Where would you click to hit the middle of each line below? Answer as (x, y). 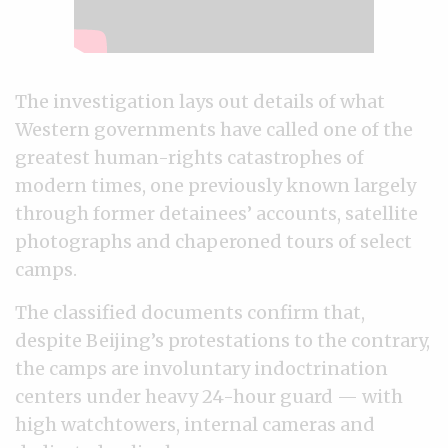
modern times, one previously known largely (215, 185)
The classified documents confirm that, (190, 312)
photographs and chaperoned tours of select (213, 241)
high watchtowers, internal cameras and (195, 424)
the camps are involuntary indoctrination (201, 368)
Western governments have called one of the (214, 129)
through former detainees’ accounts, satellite (216, 213)
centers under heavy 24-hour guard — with (209, 396)
